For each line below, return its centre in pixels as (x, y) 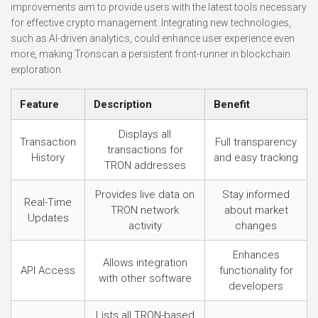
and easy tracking (256, 158)
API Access (48, 270)
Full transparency (256, 142)
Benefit (232, 104)
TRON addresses (145, 165)
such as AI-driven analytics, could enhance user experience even (153, 38)
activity (145, 226)
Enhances (256, 255)
